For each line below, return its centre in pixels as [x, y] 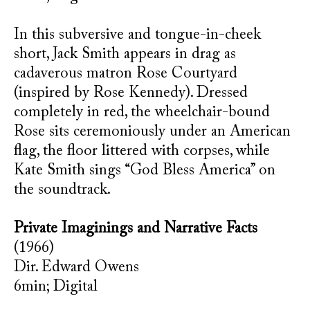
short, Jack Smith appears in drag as [125, 55]
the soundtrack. [62, 190]
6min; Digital [56, 287]
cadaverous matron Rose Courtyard [126, 74]
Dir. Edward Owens [76, 268]
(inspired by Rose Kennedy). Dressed [131, 93]
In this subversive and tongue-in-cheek [137, 35]
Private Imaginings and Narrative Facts [136, 229]
